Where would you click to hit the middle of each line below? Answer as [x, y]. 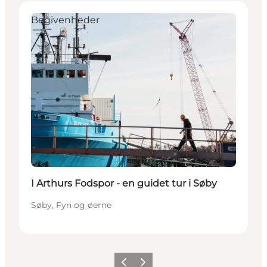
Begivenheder [65, 20]
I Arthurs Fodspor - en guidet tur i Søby [124, 184]
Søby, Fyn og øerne [71, 205]
